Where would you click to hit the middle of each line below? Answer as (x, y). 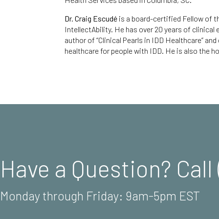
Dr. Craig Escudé (91, 18)
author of (80, 40)
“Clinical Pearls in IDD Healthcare (149, 40)
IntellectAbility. (89, 29)
